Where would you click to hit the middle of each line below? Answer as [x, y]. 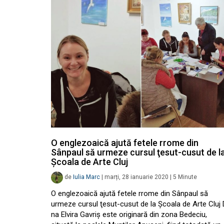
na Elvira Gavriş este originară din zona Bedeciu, [129, 214]
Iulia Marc [86, 177]
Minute [187, 177]
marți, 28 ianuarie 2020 [136, 177]
